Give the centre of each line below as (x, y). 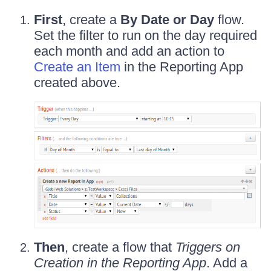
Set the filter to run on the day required (145, 35)
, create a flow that (120, 247)
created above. (77, 82)
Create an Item (77, 67)
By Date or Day (167, 19)
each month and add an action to (129, 51)
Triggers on (208, 247)
